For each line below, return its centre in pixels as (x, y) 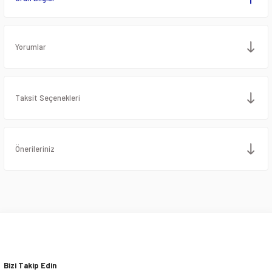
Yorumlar (31, 47)
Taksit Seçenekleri (48, 98)
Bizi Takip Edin (30, 265)
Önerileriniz (35, 149)
